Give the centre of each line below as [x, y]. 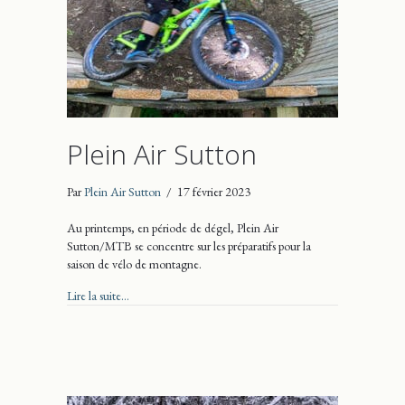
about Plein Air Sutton [182, 294]
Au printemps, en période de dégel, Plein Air [173, 227]
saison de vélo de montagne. [134, 264]
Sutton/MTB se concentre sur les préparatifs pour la [189, 245]
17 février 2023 [214, 191]
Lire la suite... [98, 295]
